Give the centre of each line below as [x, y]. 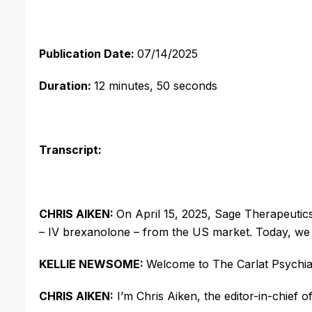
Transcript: [70, 149]
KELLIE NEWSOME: [93, 264]
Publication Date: [88, 53]
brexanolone [96, 232]
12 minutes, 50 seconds [156, 85]
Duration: [67, 85]
